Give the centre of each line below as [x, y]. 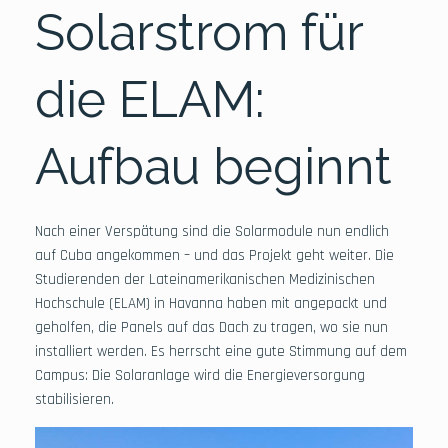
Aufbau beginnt [213, 166]
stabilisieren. [74, 399]
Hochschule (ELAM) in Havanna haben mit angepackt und [211, 303]
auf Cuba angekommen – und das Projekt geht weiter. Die [214, 255]
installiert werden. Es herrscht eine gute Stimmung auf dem [221, 351]
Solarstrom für [199, 32]
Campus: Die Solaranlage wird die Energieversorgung [200, 375]
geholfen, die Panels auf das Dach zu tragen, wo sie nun [211, 327]
